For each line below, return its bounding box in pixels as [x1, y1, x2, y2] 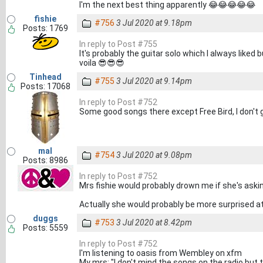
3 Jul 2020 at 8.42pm [116, 218, 192, 227]
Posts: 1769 [22, 23, 68, 33]
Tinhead [29, 72, 62, 82]
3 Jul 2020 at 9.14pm [116, 76, 192, 86]
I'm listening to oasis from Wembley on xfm [79, 248, 242, 258]
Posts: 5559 [22, 223, 68, 232]
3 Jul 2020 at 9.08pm [116, 150, 192, 160]
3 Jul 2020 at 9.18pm [116, 18, 192, 28]
